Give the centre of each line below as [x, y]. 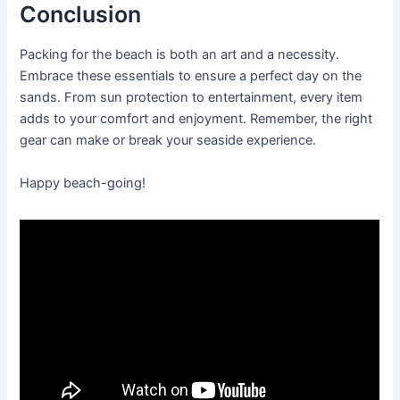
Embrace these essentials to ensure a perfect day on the [191, 76]
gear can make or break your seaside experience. [168, 141]
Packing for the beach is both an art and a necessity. [180, 55]
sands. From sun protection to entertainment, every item [192, 98]
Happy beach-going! [83, 183]
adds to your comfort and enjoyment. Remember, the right [196, 119]
